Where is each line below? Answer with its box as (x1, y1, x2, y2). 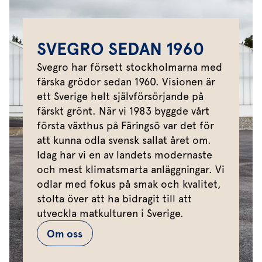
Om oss (47, 227, 83, 240)
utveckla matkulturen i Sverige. (37, 207, 184, 220)
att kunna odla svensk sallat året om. (37, 134, 211, 147)
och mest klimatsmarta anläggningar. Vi (37, 163, 225, 176)
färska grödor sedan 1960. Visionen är (37, 75, 215, 88)
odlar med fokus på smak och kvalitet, (37, 178, 221, 191)
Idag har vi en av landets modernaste (37, 149, 212, 161)
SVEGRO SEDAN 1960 (37, 39, 204, 60)
